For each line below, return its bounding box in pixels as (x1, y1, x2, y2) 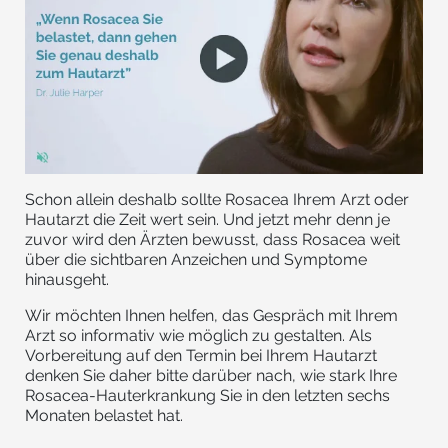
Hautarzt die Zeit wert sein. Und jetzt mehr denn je (25, 209, 390, 229)
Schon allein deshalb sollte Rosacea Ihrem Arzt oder (25, 189, 409, 209)
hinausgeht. (25, 269, 109, 289)
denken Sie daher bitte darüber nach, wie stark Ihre (25, 365, 397, 385)
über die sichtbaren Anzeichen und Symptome (25, 249, 367, 269)
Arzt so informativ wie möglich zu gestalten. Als (25, 325, 372, 345)
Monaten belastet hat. (25, 405, 183, 425)
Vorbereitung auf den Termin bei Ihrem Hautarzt (25, 345, 377, 365)
